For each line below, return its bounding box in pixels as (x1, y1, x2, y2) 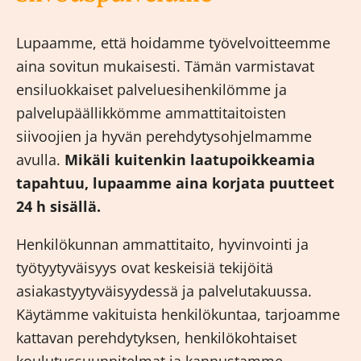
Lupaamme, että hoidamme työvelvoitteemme (16, 33, 330, 53)
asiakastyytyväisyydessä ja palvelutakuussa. (16, 281, 312, 301)
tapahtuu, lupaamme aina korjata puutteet (16, 173, 334, 193)
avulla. (16, 150, 64, 170)
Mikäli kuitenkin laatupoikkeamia (64, 150, 315, 170)
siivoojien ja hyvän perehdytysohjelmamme (16, 127, 312, 147)
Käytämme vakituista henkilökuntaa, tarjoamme (16, 305, 340, 325)
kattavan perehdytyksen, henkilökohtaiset (16, 328, 297, 348)
